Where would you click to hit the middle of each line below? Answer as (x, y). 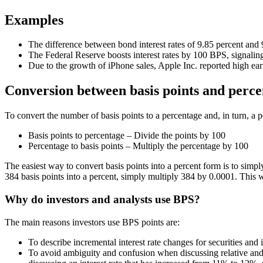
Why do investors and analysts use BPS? (102, 199)
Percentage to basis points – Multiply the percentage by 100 (138, 146)
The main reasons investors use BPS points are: (92, 222)
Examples (34, 20)
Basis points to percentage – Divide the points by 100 (127, 136)
